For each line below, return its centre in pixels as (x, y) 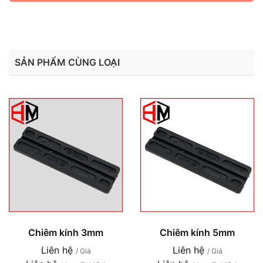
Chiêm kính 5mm (197, 232)
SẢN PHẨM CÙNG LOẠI (67, 62)
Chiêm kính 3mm (66, 232)
